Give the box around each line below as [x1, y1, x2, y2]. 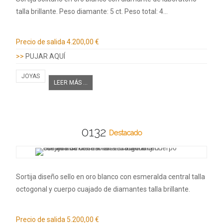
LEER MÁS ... [54, 79, 88, 86]
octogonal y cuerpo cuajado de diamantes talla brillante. [16, 185, 190, 194]
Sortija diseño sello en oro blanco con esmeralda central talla [16, 173, 205, 181]
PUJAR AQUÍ [25, 52, 65, 60]
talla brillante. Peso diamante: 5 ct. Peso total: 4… [16, 7, 168, 15]
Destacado [109, 128, 142, 137]
